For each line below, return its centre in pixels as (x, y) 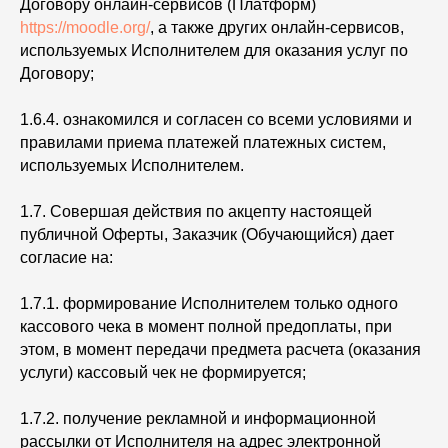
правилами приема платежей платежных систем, (203, 142)
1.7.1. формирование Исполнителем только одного (209, 303)
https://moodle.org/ (85, 27)
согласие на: (66, 257)
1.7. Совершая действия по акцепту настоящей (196, 211)
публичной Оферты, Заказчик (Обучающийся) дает (207, 234)
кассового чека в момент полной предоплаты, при (206, 326)
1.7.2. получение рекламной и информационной (198, 418)
